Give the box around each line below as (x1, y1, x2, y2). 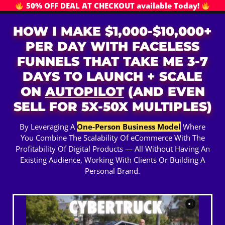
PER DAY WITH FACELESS (26, 39, 199, 54)
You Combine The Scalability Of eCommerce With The (20, 133, 205, 143)
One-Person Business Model (77, 122, 181, 132)
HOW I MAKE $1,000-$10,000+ (13, 24, 212, 39)
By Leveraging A (20, 122, 77, 132)
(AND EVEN (124, 84, 205, 99)
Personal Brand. (85, 166, 140, 176)
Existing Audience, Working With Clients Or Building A (20, 155, 205, 165)
